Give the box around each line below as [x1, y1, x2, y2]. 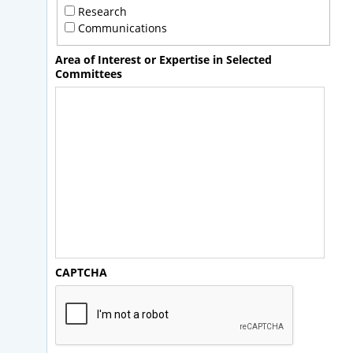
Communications [77, 20, 167, 36]
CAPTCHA [55, 265, 107, 281]
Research [77, 4, 127, 20]
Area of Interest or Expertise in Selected [55, 51, 272, 67]
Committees [55, 65, 122, 81]
